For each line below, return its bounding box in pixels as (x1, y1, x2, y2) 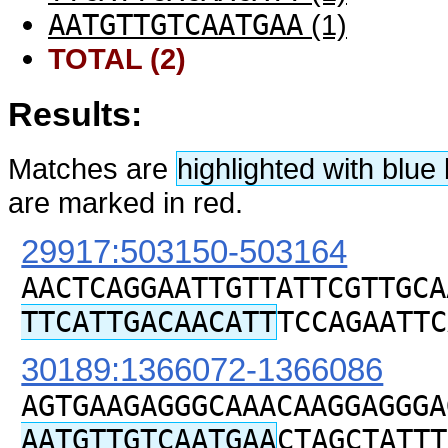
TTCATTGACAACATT (21, 304, 277, 339)
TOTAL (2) (48, 42, 186, 76)
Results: (8, 94, 142, 133)
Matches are (8, 152, 176, 186)
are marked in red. (8, 186, 243, 220)
